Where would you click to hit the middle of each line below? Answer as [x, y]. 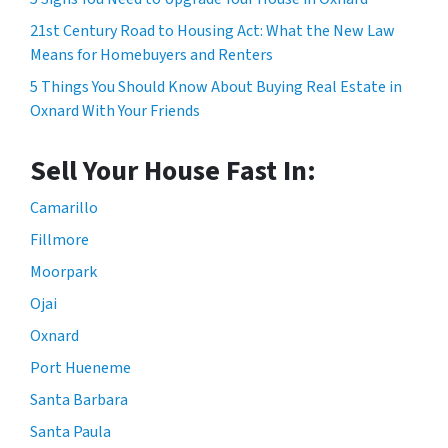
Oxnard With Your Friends [115, 111]
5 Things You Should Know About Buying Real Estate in [216, 87]
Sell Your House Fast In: [173, 171]
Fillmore [59, 240]
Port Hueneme [80, 368]
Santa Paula [70, 432]
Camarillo [64, 208]
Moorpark [63, 272]
